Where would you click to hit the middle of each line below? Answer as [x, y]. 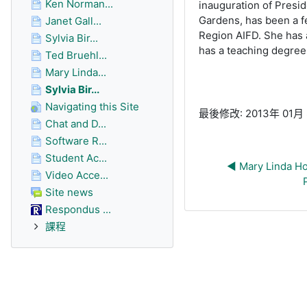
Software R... [76, 141]
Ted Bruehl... [76, 55]
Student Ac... [76, 158]
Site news [69, 192]
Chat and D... [76, 124]
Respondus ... [78, 209]
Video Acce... [77, 175]
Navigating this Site [92, 107]
